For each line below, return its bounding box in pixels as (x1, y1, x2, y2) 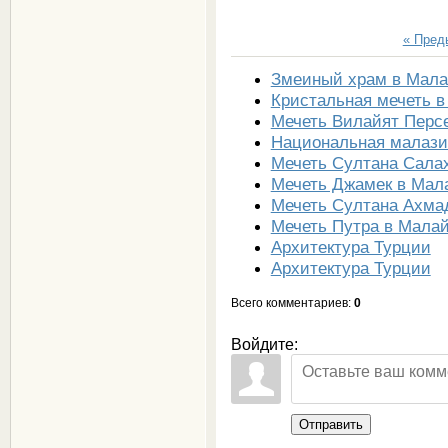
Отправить (298, 416, 363, 432)
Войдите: (230, 335, 298, 353)
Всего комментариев (230, 295, 348, 310)
